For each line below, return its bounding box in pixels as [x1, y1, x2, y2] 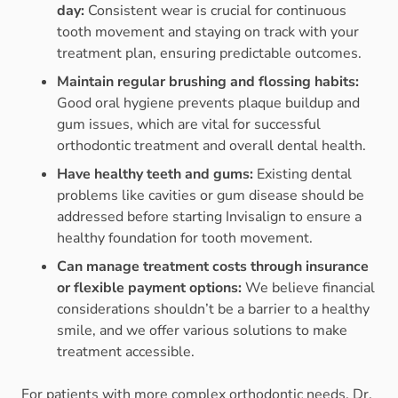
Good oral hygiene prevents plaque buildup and [57, 93, 360, 114]
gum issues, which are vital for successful [57, 115, 321, 135]
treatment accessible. [57, 342, 195, 362]
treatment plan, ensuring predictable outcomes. [57, 44, 362, 64]
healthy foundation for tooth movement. [57, 228, 313, 249]
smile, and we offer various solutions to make [57, 321, 347, 341]
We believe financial [242, 278, 375, 298]
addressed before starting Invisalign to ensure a [57, 207, 362, 227]
